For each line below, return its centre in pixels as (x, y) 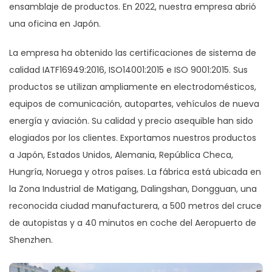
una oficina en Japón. (55, 24)
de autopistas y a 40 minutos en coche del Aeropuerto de (133, 223)
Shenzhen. (31, 240)
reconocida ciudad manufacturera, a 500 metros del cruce (135, 206)
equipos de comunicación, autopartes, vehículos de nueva (134, 104)
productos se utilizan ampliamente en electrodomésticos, (133, 87)
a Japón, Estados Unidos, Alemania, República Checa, (121, 155)
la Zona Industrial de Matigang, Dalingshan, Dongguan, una (133, 189)
